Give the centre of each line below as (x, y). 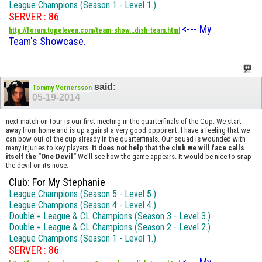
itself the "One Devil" (42, 156)
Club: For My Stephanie (57, 182)
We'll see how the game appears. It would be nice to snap (165, 156)
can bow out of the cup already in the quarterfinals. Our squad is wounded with (126, 139)
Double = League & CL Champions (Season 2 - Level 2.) (110, 227)
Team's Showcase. (47, 42)
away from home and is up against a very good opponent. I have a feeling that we (128, 130)
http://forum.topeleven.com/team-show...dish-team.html (94, 31)
